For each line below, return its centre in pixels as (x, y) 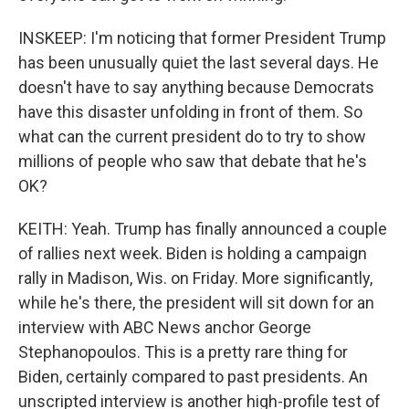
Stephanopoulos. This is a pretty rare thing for (183, 352)
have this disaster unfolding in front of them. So (190, 112)
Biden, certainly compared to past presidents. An (193, 377)
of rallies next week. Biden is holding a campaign (193, 253)
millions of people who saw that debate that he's (193, 161)
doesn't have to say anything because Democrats (196, 87)
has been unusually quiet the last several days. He (199, 63)
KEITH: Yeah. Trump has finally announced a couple (203, 229)
